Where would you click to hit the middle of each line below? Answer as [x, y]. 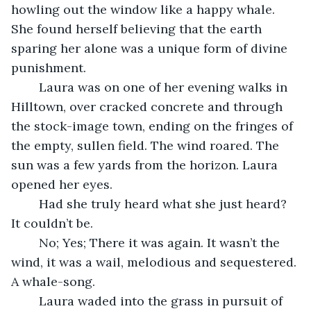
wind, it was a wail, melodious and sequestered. [155, 262]
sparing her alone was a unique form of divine [151, 48]
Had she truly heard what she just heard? [32, 203]
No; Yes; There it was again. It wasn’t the [32, 242]
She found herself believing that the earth [138, 28]
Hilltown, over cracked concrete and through [149, 106]
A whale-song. [55, 281]
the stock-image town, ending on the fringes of [154, 126]
